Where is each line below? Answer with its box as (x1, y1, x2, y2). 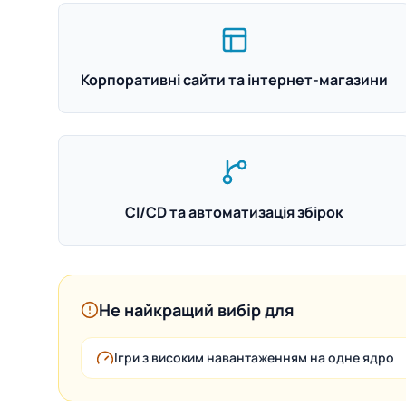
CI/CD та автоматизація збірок (125, 202, 344, 222)
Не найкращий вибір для (99, 299, 295, 321)
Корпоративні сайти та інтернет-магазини (81, 70, 389, 90)
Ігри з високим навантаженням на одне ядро (114, 349, 394, 366)
